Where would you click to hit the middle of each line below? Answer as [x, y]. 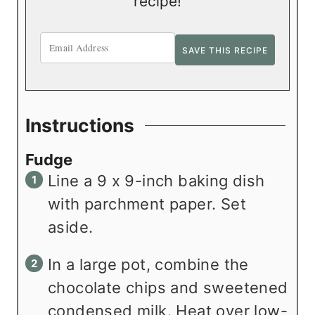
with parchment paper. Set [147, 204]
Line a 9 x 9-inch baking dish [156, 180]
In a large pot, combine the [148, 264]
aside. [73, 227]
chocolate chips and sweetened [168, 287]
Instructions [80, 126]
